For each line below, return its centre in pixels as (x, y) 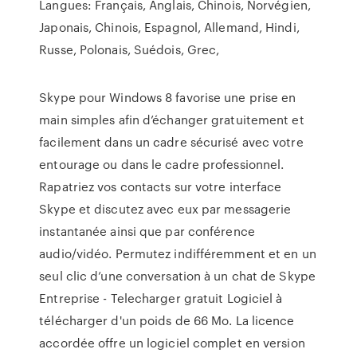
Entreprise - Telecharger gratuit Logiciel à (161, 298)
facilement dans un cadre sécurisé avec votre (171, 142)
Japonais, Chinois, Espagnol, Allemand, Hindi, (169, 27)
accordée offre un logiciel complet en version (172, 343)
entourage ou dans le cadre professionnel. (162, 164)
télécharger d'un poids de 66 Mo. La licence (167, 320)
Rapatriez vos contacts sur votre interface (161, 186)
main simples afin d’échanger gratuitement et (172, 120)
